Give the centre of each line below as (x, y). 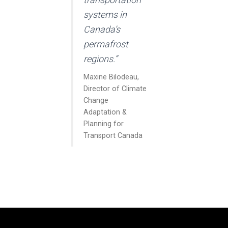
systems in (105, 14)
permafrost (106, 44)
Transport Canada (113, 135)
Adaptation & (105, 112)
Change (96, 100)
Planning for (104, 124)
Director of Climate (115, 89)
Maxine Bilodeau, (111, 77)
